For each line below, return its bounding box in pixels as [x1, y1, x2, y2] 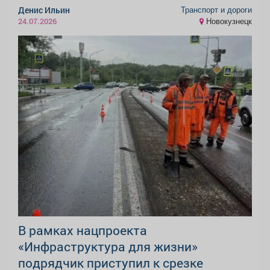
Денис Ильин [18, 4, 70, 16]
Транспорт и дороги [181, 4, 252, 15]
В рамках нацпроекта [18, 222, 147, 239]
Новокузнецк [204, 15, 252, 27]
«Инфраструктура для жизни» [18, 238, 198, 256]
